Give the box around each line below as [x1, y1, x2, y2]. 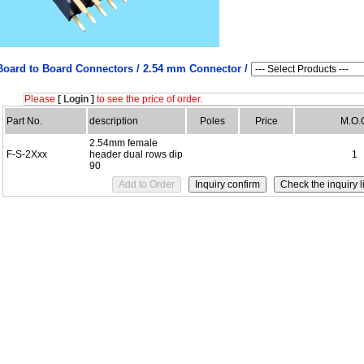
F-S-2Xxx [6, 149, 47, 160]
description [89, 115, 138, 127]
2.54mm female [89, 137, 158, 149]
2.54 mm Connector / [142, 63, 251, 75]
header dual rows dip [89, 149, 183, 160]
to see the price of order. [94, 93, 202, 105]
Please [24, 93, 58, 105]
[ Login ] [58, 93, 94, 105]
